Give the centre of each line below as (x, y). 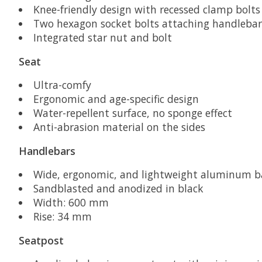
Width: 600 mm (71, 203)
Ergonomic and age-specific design (116, 99)
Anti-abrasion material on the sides (119, 127)
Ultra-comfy (62, 85)
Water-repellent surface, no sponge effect (132, 113)
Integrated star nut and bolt (102, 38)
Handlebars (47, 151)
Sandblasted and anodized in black (118, 189)
